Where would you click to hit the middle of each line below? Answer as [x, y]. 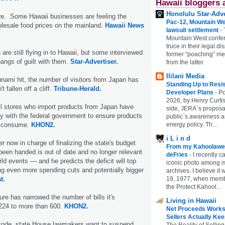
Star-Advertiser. [93, 61]
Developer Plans [191, 92]
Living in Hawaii [191, 200]
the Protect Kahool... [194, 187]
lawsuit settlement [193, 30]
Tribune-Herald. [78, 88]
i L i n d [178, 138]
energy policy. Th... [192, 124]
